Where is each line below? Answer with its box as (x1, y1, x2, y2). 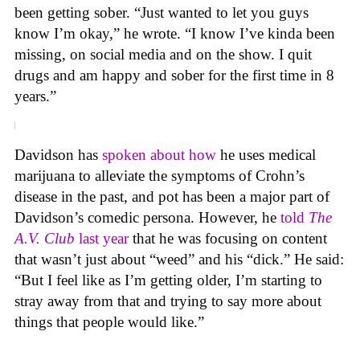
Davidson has (14, 145, 102, 163)
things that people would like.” (14, 313, 204, 330)
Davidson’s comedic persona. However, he (14, 208, 276, 226)
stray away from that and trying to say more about (14, 292, 321, 309)
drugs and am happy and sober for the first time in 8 (14, 67, 334, 84)
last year (75, 229, 129, 247)
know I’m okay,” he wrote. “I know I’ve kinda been (14, 25, 335, 43)
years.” (14, 88, 56, 105)
